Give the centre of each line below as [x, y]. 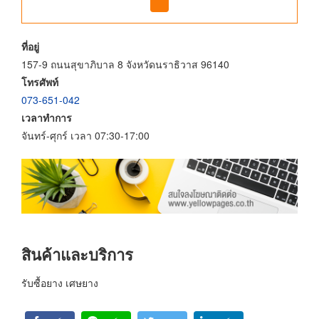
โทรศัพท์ [40, 82]
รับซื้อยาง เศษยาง [60, 282]
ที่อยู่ [30, 46]
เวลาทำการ [47, 117]
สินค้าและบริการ [77, 255]
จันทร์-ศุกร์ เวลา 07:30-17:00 [85, 135]
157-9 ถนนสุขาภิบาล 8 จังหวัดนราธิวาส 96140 [125, 64]
